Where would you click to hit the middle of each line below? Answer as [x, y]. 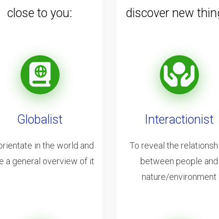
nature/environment [179, 176]
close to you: [40, 13]
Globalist [40, 119]
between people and [179, 161]
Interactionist [179, 119]
